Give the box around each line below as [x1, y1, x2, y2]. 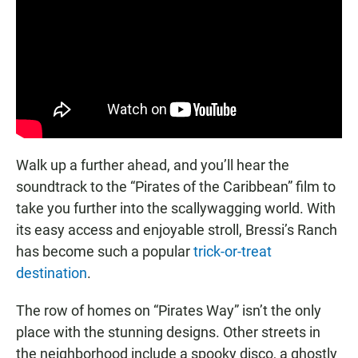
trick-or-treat [190, 242, 272, 260]
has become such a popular [16, 242, 190, 260]
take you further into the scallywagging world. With [16, 199, 336, 217]
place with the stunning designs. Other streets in [16, 323, 320, 340]
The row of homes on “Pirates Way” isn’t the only [16, 301, 321, 319]
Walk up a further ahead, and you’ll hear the [16, 156, 289, 173]
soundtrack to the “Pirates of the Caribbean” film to [16, 177, 336, 195]
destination [16, 264, 87, 281]
